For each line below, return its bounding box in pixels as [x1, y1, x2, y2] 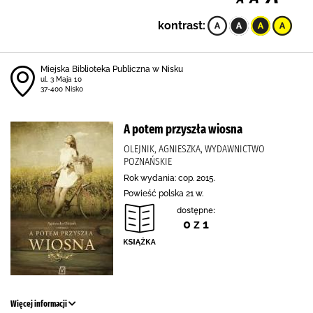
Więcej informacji [10, 299, 68, 309]
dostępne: [177, 205, 215, 215]
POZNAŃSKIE [124, 155, 172, 168]
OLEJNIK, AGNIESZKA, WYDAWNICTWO [124, 143, 265, 155]
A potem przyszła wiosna [124, 122, 242, 137]
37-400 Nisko [41, 85, 83, 93]
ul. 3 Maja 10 [41, 75, 82, 83]
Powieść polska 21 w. [124, 189, 203, 198]
